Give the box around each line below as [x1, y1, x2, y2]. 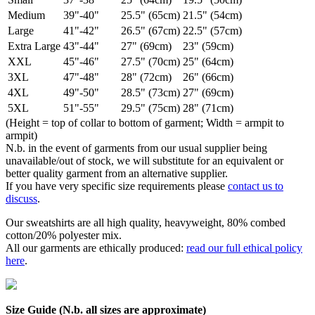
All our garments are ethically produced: [6, 242, 186, 255]
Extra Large [8, 40, 60, 53]
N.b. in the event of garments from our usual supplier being [6, 142, 267, 155]
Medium [8, 9, 45, 22]
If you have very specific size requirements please [6, 180, 228, 193]
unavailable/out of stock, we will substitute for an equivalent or [6, 155, 283, 167]
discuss [6, 193, 37, 205]
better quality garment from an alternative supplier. [6, 167, 228, 180]
